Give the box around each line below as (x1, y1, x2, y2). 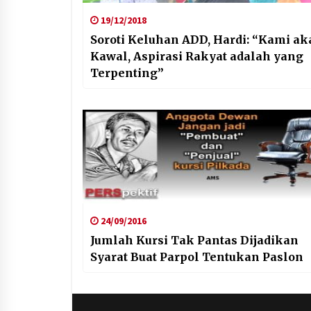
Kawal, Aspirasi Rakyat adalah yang (90, 49, 303, 63)
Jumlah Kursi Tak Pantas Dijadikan (90, 233, 299, 247)
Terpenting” (90, 65, 164, 80)
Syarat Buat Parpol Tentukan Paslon (90, 249, 303, 264)
